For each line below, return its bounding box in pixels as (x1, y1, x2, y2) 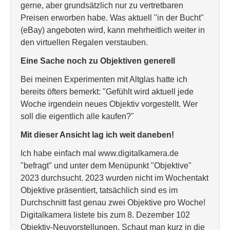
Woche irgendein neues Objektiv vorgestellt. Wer (21, 100, 198, 108)
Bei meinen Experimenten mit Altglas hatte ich (21, 75, 187, 84)
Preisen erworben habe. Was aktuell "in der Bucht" (21, 13, 204, 22)
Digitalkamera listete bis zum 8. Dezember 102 (21, 210, 190, 219)
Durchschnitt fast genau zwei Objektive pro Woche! (21, 198, 205, 207)
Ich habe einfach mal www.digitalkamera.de (21, 149, 179, 158)
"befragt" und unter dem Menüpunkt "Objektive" (21, 161, 191, 170)
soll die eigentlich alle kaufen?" (21, 112, 134, 121)
